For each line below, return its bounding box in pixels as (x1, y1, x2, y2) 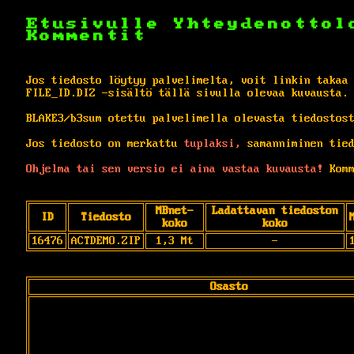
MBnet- (156, 204, 194, 217)
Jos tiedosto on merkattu (26, 137, 184, 150)
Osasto (210, 280, 248, 293)
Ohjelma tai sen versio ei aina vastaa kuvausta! (26, 162, 323, 175)
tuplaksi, (184, 137, 241, 150)
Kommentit (26, 29, 147, 42)
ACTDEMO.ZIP (71, 234, 141, 247)
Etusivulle (26, 17, 174, 30)
